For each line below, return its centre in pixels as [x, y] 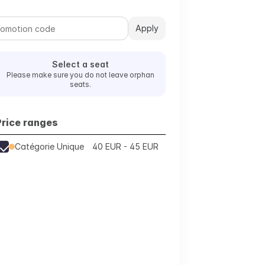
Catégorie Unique [49, 146]
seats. [80, 84]
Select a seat [80, 64]
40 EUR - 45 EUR [125, 146]
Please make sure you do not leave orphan [80, 75]
